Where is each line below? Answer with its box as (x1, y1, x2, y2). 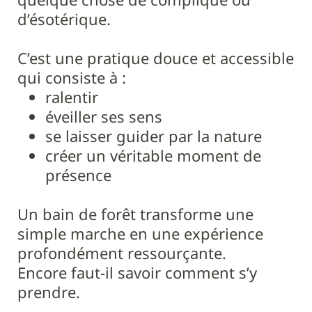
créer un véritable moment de (45, 145, 261, 166)
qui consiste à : (17, 67, 126, 88)
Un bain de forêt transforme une (17, 203, 253, 224)
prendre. (17, 281, 80, 302)
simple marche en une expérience (17, 223, 263, 244)
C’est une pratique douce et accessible (17, 47, 294, 68)
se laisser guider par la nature (45, 125, 262, 146)
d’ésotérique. (17, 8, 111, 29)
